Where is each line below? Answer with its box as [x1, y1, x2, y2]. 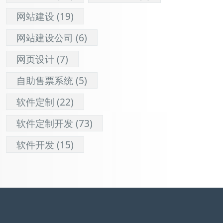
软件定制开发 [16, 116, 74, 130]
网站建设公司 [16, 31, 74, 44]
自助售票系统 [16, 74, 74, 87]
